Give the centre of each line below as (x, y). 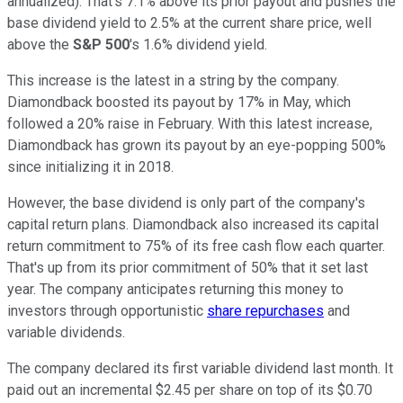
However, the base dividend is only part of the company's (186, 202)
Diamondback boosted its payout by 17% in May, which (179, 102)
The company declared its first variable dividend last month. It (200, 368)
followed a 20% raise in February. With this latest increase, (190, 123)
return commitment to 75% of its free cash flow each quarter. (196, 246)
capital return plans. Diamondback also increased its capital (193, 224)
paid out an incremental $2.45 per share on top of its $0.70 (190, 390)
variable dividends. (68, 332)
